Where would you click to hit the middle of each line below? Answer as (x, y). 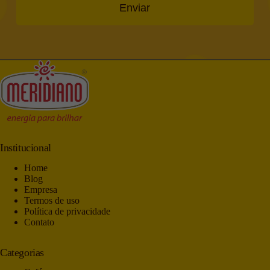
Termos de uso (52, 200)
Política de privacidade (67, 211)
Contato (39, 222)
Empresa (41, 189)
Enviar (135, 8)
